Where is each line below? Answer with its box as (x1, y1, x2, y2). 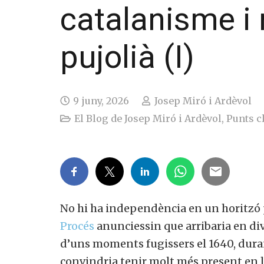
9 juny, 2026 (73, 94, 130, 107)
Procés (60, 219, 94, 233)
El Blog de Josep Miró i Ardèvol (74, 112, 222, 124)
